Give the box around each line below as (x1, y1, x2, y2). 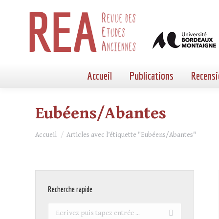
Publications (130, 69, 174, 82)
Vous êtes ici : (35, 126, 82, 135)
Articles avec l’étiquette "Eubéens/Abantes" (66, 131, 196, 139)
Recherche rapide (48, 185, 92, 194)
